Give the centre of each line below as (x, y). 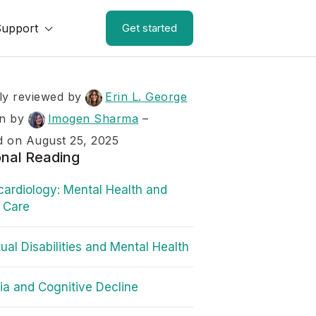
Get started (150, 28)
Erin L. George (146, 97)
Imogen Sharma (93, 119)
